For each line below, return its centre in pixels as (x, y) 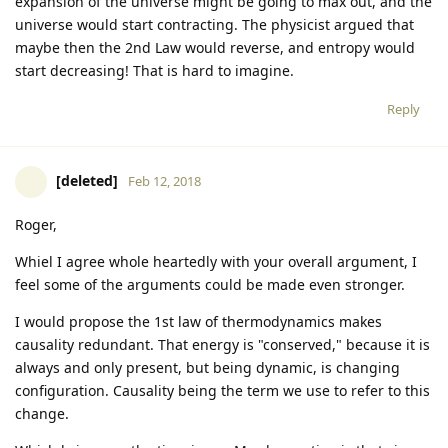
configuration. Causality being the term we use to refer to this (222, 390)
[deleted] (87, 180)
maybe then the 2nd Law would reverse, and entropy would (215, 47)
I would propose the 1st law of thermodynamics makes (198, 321)
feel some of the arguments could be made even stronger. (210, 284)
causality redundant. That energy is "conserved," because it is (222, 344)
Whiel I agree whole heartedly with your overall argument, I (216, 261)
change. (42, 413)
